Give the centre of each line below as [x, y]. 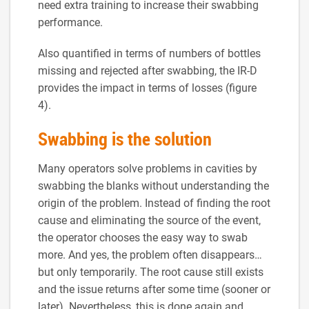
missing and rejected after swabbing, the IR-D [148, 70]
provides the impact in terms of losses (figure [147, 88]
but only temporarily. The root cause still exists [151, 272]
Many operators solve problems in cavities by [148, 168]
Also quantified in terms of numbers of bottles [149, 53]
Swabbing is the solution [125, 138]
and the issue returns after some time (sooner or [154, 289]
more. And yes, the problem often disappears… [150, 255]
